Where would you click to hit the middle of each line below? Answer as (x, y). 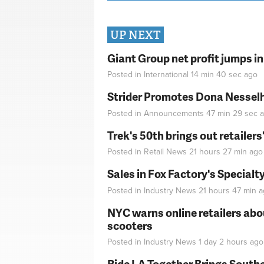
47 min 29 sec (232, 113)
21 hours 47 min (227, 190)
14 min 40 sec (216, 75)
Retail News (165, 152)
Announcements (174, 113)
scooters (130, 225)
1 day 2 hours (223, 242)
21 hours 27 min (218, 152)
